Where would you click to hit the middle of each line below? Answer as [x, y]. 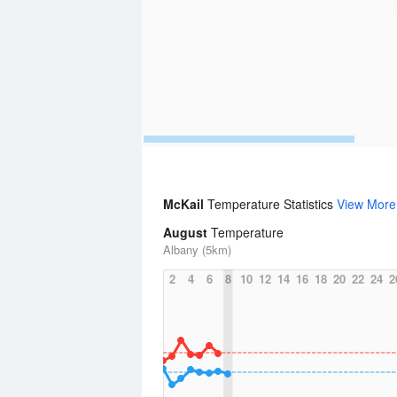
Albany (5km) [197, 249]
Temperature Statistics [272, 204]
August [185, 232]
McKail [185, 204]
